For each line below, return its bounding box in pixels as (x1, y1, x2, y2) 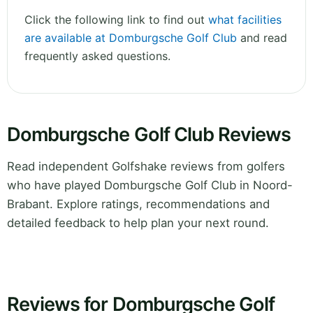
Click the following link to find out (24, 13, 208, 27)
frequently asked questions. (24, 49, 170, 64)
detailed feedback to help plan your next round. (7, 216, 269, 231)
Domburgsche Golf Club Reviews (7, 123, 291, 147)
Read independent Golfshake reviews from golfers (7, 159, 285, 174)
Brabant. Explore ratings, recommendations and (7, 197, 270, 212)
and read (237, 31, 287, 45)
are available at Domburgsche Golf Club (24, 31, 237, 45)
